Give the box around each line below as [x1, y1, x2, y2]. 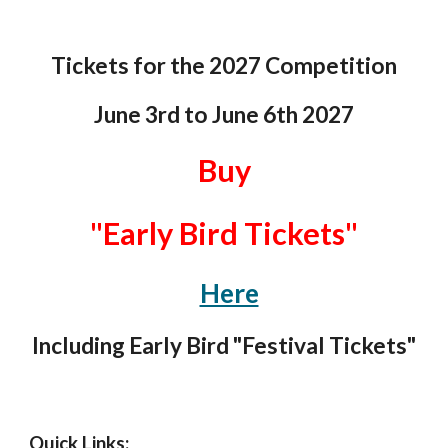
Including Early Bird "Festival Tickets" [32, 332, 416, 360]
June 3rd [94, 101, 180, 129]
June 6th [212, 101, 298, 129]
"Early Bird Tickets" [90, 215, 358, 253]
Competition [261, 52, 397, 80]
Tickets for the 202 [51, 52, 248, 80]
